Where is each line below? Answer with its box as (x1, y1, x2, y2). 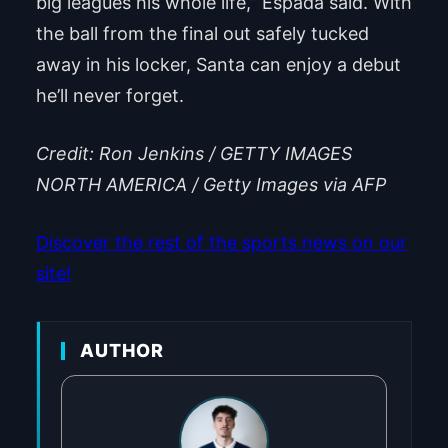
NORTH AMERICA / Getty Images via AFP (35, 174, 386, 196)
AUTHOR (79, 340, 164, 362)
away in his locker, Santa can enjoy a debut (35, 54, 401, 76)
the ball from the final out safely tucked (35, 23, 369, 45)
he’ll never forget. (35, 85, 184, 107)
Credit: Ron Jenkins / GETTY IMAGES (35, 143, 352, 165)
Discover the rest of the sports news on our (35, 232, 407, 254)
